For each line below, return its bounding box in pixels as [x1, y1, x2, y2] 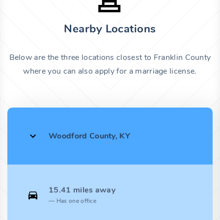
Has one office [56, 197, 97, 205]
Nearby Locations [64, 21, 156, 37]
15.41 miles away [49, 185, 116, 196]
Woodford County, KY [49, 131, 131, 142]
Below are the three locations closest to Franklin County [9, 52, 211, 63]
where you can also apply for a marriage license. [23, 66, 197, 77]
